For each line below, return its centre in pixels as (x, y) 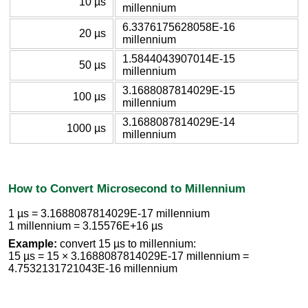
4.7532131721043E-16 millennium (93, 269)
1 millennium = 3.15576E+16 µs (86, 226)
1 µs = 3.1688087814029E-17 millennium (109, 214)
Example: (33, 244)
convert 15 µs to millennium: (126, 244)
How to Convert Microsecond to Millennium (127, 188)
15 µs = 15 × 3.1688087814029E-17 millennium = (129, 256)
